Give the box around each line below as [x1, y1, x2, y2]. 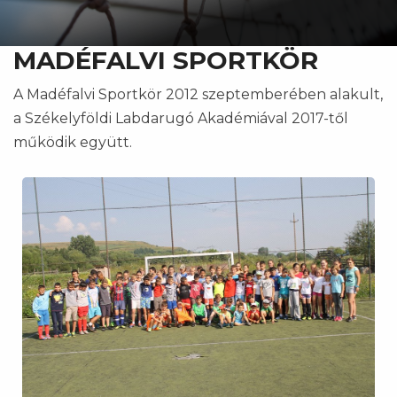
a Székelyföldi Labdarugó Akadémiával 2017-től [13, 110, 348, 127]
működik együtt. [13, 134, 136, 151]
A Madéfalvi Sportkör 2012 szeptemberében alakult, [13, 86, 383, 103]
